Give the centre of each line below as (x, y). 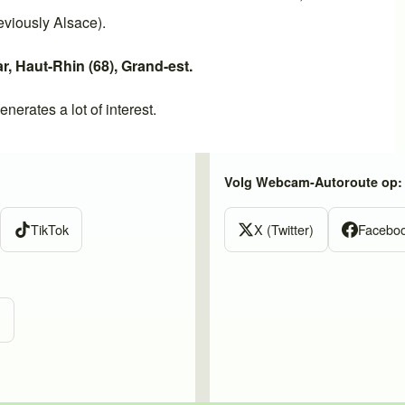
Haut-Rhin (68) (65, 65)
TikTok (49, 229)
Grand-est (155, 65)
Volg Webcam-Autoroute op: (313, 181)
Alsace (75, 22)
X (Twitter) (284, 229)
